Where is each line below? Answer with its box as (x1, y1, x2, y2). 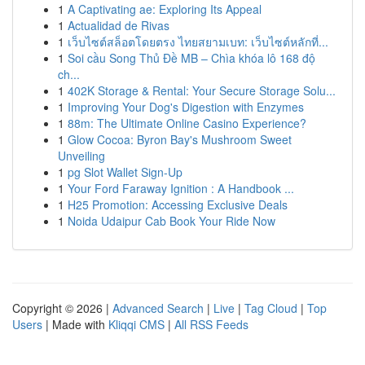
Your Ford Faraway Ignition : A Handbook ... (68, 180, 294, 196)
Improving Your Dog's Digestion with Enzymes (68, 99, 304, 115)
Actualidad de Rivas (68, 17, 169, 33)
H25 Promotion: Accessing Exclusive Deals (68, 196, 288, 213)
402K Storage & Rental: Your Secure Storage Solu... (68, 82, 336, 99)
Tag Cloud (244, 300, 297, 316)
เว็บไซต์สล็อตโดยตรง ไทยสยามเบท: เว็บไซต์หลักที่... (68, 33, 328, 50)
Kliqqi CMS (108, 316, 165, 332)
